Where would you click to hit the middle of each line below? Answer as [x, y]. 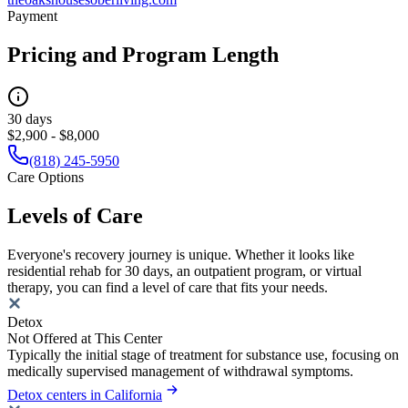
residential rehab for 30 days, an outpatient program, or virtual [184, 271]
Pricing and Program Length [143, 55]
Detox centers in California [85, 395]
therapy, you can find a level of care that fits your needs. [168, 288]
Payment [32, 16]
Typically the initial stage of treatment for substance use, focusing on [203, 355]
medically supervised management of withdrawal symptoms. [180, 372]
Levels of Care [75, 216]
